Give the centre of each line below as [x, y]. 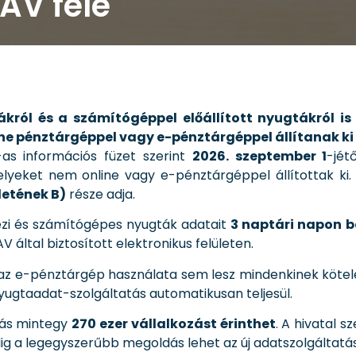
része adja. [101, 194]
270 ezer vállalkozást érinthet [174, 323]
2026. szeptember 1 [259, 156]
